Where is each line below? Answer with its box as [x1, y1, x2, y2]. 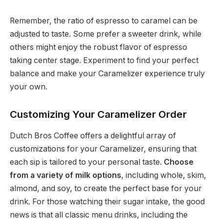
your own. [10, 82, 47, 92]
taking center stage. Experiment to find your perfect [10, 56, 198, 66]
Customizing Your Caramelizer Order [10, 108, 187, 121]
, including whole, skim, [121, 171, 206, 180]
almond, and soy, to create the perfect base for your [10, 184, 202, 194]
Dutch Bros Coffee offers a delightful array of [10, 131, 176, 141]
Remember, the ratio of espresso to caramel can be [10, 16, 197, 26]
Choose [164, 157, 194, 167]
